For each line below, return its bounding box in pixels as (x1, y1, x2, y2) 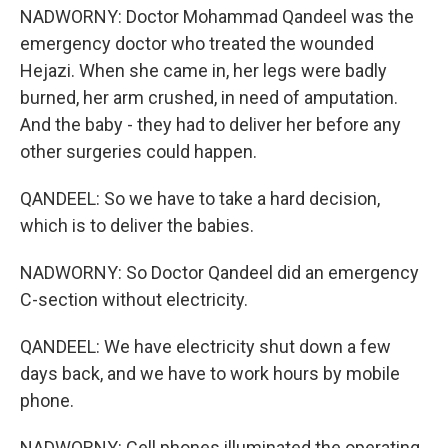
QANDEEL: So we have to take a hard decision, (20, 188, 380, 209)
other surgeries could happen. (20, 141, 257, 162)
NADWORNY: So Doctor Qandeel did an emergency (20, 262, 419, 283)
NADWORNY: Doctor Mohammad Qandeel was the (20, 6, 414, 27)
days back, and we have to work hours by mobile (20, 363, 400, 384)
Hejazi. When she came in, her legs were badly (20, 60, 387, 81)
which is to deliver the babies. (20, 215, 254, 236)
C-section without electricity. (20, 289, 248, 310)
